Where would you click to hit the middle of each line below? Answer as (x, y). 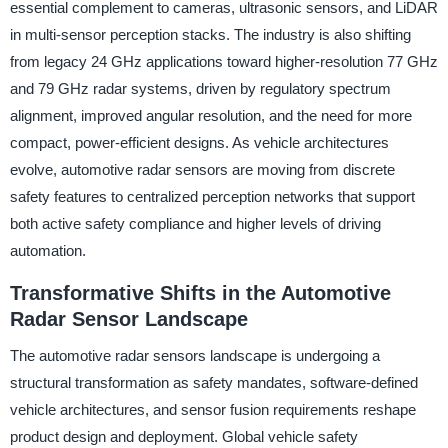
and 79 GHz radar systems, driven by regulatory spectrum (200, 89)
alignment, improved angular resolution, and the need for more (210, 116)
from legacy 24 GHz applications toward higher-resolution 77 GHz (223, 62)
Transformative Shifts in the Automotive (200, 293)
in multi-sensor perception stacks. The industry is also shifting (210, 35)
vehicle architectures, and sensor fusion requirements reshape (212, 409)
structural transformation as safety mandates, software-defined (213, 382)
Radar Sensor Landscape (128, 319)
